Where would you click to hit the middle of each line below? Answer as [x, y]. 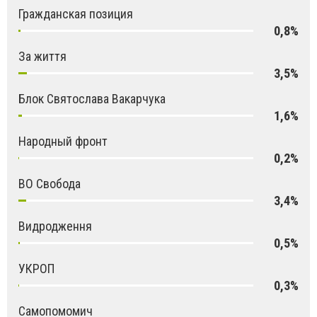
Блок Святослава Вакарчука [92, 98]
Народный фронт [63, 141]
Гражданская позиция [76, 13]
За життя [42, 56]
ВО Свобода [50, 183]
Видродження [55, 226]
